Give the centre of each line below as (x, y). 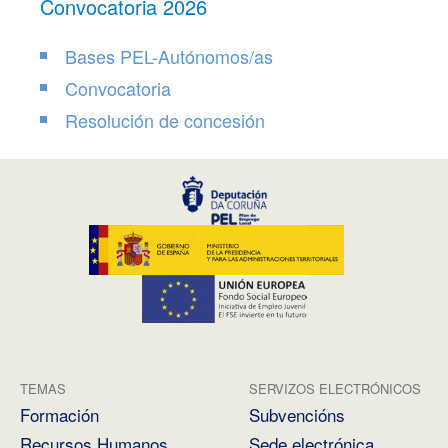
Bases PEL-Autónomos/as (169, 56)
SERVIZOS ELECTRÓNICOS (335, 389)
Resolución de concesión (165, 120)
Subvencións (297, 415)
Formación (59, 415)
